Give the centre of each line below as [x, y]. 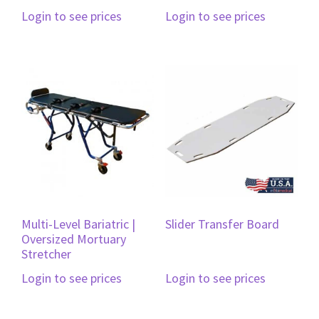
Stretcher [46, 254]
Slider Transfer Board [222, 224]
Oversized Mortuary [74, 239]
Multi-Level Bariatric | [78, 224]
